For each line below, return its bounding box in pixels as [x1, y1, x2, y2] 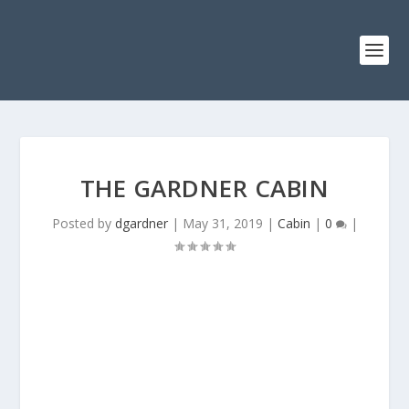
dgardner [114, 215, 168, 232]
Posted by [51, 215, 115, 232]
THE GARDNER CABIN [79, 172, 330, 204]
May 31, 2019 [182, 215, 263, 232]
